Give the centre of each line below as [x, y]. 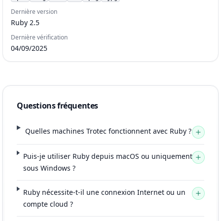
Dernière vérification [39, 37]
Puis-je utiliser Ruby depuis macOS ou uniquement [108, 156]
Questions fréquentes [57, 106]
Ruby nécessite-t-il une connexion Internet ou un [104, 192]
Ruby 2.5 [25, 23]
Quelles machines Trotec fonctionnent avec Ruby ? [108, 131]
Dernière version [34, 12]
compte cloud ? [48, 204]
